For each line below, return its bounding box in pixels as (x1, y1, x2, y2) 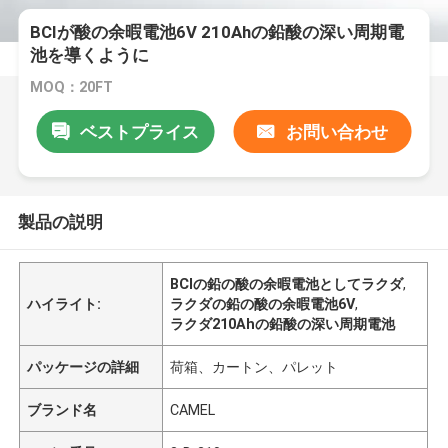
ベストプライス (79, 121, 199, 142)
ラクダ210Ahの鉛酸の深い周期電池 (170, 315, 396, 332)
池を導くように (30, 45, 150, 66)
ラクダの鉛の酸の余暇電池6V (170, 295, 356, 312)
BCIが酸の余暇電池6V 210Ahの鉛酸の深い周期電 (30, 22, 405, 43)
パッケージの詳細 (27, 358, 140, 375)
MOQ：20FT (30, 79, 114, 96)
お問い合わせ (285, 121, 388, 142)
